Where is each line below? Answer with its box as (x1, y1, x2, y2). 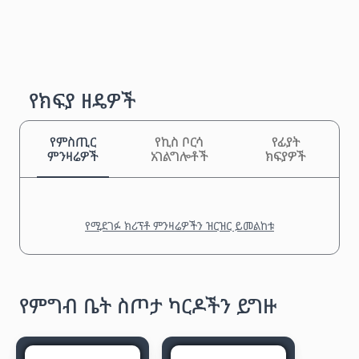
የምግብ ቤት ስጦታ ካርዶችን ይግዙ (19, 291, 276, 319)
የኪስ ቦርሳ (155, 132, 204, 151)
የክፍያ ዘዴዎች (29, 86, 136, 114)
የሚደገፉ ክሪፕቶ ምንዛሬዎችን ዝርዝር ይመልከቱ (85, 217, 274, 233)
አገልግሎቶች (150, 147, 208, 165)
